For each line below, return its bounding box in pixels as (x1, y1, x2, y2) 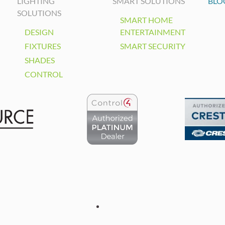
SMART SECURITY (120, 41, 185, 51)
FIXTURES (25, 41, 61, 51)
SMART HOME (120, 15, 173, 25)
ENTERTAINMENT (120, 27, 185, 37)
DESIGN (25, 27, 54, 37)
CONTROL (25, 69, 63, 79)
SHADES (25, 55, 55, 65)
